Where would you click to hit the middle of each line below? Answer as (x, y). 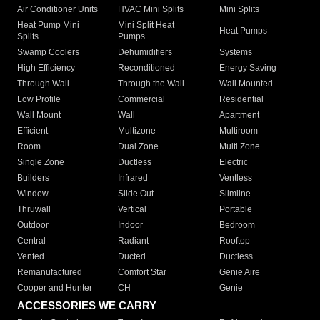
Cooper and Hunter (55, 288)
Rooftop (234, 241)
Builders (33, 178)
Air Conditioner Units (57, 10)
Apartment (239, 115)
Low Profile (39, 100)
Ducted (132, 257)
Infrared (133, 178)
